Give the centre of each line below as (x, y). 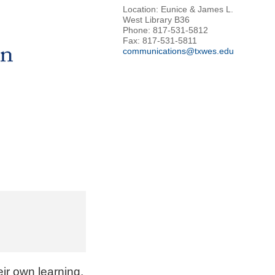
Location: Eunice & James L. (178, 10)
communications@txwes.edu (178, 51)
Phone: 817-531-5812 (165, 30)
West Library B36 (156, 20)
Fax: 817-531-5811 (160, 41)
